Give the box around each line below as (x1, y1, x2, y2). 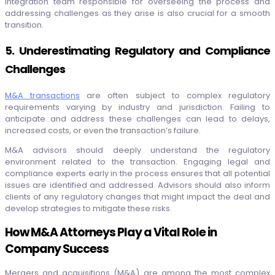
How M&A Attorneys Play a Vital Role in (5, 223, 217, 241)
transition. (5, 19, 44, 31)
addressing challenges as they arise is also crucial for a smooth (5, 7, 270, 20)
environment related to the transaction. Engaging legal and (5, 156, 270, 168)
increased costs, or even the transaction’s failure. (5, 125, 201, 137)
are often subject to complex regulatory (80, 90, 271, 102)
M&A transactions (5, 90, 80, 102)
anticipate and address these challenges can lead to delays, (5, 113, 270, 125)
